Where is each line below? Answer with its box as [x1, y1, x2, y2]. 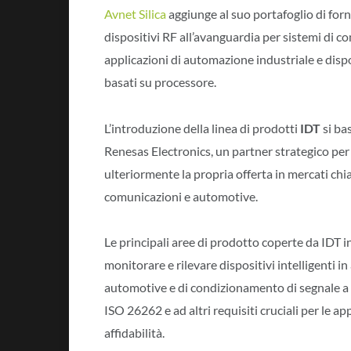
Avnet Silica [104, 6, 166, 21]
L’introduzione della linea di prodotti [104, 120, 300, 136]
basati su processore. [104, 74, 216, 89]
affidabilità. [104, 325, 165, 341]
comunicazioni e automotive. [104, 188, 258, 204]
